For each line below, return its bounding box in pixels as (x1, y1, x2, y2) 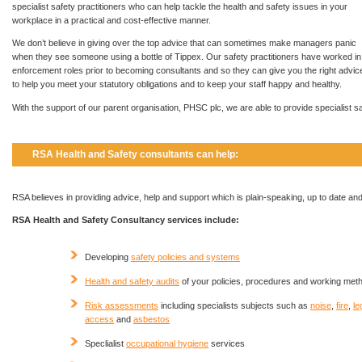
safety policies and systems (131, 251, 240, 262)
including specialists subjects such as (158, 300, 310, 310)
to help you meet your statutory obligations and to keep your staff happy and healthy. (12, 79, 342, 90)
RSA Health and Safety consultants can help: (32, 148, 238, 160)
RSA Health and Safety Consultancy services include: (12, 214, 239, 225)
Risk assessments (85, 300, 158, 310)
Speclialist (85, 338, 126, 348)
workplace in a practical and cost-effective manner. (12, 15, 211, 26)
